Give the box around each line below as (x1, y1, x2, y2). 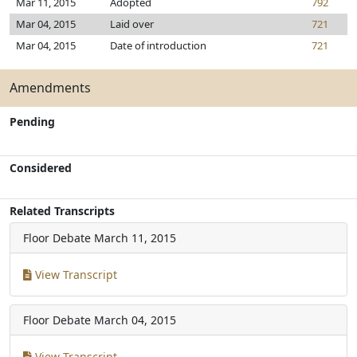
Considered (10, 160, 72, 175)
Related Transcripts (10, 203, 115, 218)
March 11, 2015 (94, 230, 176, 245)
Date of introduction (110, 38, 206, 53)
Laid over (110, 17, 154, 31)
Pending (10, 114, 55, 129)
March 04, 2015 (94, 312, 176, 328)
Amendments (10, 79, 91, 96)
